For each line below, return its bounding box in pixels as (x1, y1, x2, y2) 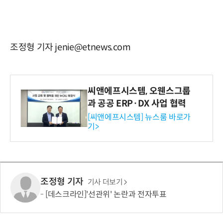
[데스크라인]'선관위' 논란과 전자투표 (45, 189, 167, 200)
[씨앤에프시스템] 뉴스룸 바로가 (88, 111, 191, 122)
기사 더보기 (87, 178, 123, 187)
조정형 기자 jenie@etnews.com (10, 41, 131, 53)
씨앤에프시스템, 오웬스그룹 (88, 85, 191, 97)
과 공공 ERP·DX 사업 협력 (88, 98, 186, 109)
